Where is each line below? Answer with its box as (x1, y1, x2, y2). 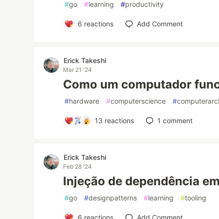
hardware (69, 97, 100, 105)
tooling (185, 194, 207, 202)
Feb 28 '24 (63, 163, 92, 170)
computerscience (110, 97, 166, 105)
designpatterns (88, 194, 137, 202)
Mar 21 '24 (63, 66, 92, 73)
